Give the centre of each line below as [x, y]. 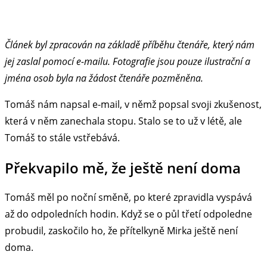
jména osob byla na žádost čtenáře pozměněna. [104, 78]
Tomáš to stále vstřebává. [62, 137]
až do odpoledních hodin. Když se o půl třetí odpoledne [128, 214]
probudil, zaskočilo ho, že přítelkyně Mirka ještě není [121, 231]
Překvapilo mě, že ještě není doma [123, 167]
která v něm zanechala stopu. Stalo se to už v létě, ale [123, 121]
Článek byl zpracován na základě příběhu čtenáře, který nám [130, 44]
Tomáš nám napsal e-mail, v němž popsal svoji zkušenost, [133, 104]
